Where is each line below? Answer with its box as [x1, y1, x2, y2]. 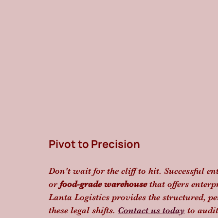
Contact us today [118, 205, 185, 215]
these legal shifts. [49, 205, 118, 215]
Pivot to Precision [49, 137, 140, 151]
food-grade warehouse [60, 179, 147, 189]
